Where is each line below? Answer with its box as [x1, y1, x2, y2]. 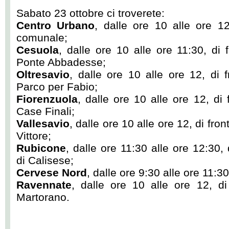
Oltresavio [16, 68, 70, 80]
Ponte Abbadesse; [16, 56, 106, 68]
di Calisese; [16, 154, 74, 166]
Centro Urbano [16, 19, 95, 31]
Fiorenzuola [16, 93, 78, 105]
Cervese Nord [16, 167, 87, 178]
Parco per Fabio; [16, 81, 98, 93]
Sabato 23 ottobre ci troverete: [16, 7, 165, 19]
